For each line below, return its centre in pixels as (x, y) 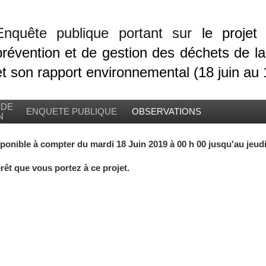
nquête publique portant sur (103, 33)
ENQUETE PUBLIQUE (72, 112)
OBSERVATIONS (166, 112)
